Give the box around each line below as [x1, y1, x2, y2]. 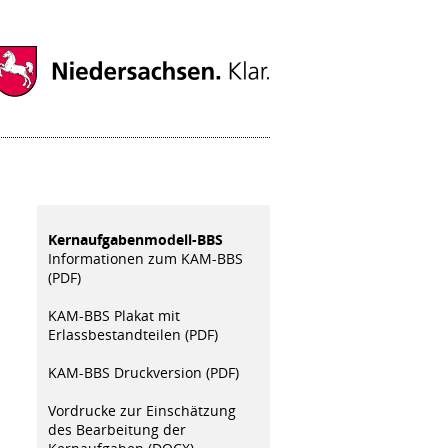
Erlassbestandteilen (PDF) [47, 324, 218, 344]
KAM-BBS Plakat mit [47, 305, 180, 325]
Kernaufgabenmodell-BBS [47, 229, 223, 249]
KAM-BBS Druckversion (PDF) [47, 362, 239, 382]
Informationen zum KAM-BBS [47, 248, 243, 268]
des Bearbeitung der [47, 419, 186, 439]
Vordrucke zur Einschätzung [47, 400, 236, 420]
